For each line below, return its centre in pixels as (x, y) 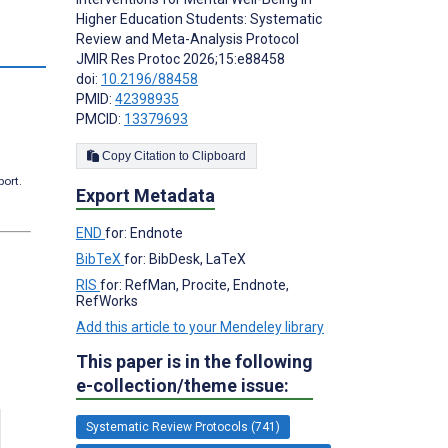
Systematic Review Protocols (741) (183, 427)
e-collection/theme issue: (182, 386)
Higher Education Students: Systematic (199, 19)
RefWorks (107, 301)
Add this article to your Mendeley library (200, 327)
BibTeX (100, 259)
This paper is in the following (194, 362)
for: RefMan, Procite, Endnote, (194, 285)
